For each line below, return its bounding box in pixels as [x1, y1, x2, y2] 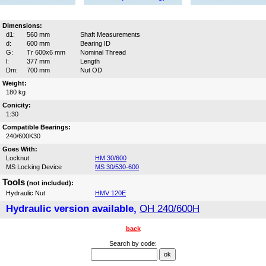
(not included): [25, 179, 74, 187]
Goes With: [2, 145, 37, 153]
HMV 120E [95, 189, 126, 197]
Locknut [6, 154, 29, 162]
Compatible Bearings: [2, 123, 71, 131]
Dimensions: [2, 22, 42, 30]
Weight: [2, 80, 27, 87]
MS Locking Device [6, 163, 62, 171]
